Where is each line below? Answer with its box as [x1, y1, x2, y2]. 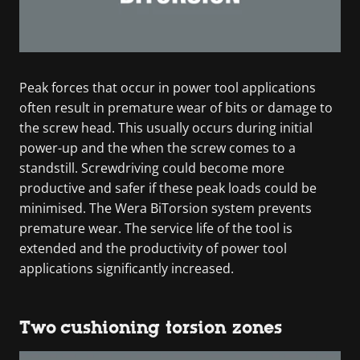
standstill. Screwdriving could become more [19, 158, 284, 177]
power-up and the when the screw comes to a [19, 138, 296, 157]
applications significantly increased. [19, 259, 234, 277]
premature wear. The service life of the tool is [19, 219, 292, 237]
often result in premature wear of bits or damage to [19, 98, 333, 117]
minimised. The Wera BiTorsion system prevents [19, 198, 312, 217]
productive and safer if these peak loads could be [19, 178, 317, 197]
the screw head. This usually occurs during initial [19, 118, 313, 137]
